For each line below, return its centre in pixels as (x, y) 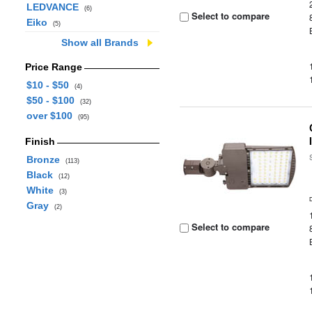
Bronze (46, 159)
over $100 (52, 116)
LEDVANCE (55, 7)
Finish (40, 141)
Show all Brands (100, 42)
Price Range (53, 67)
